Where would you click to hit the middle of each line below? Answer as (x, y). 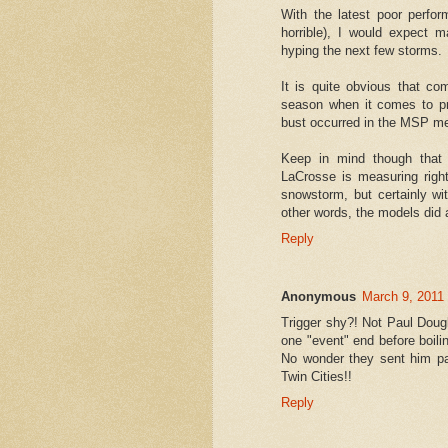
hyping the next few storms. (361, 50)
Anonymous (318, 296)
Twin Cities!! (316, 376)
